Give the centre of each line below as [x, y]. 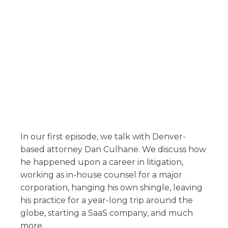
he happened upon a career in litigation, [102, 162]
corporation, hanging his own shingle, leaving [111, 188]
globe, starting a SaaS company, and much [107, 213]
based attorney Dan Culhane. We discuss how [113, 149]
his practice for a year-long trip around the [107, 200]
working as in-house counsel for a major [101, 175]
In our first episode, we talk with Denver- [103, 137]
